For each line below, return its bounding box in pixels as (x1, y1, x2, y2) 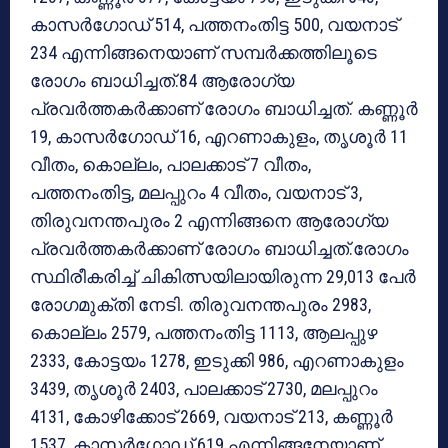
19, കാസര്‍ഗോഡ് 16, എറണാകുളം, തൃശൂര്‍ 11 (30, 126, 408, 148)
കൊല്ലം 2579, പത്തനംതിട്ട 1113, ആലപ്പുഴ (30, 322, 378, 344)
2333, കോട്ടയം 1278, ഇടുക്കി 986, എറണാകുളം (30, 350, 404, 372)
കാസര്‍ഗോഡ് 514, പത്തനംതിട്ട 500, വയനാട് (30, 14, 398, 36)
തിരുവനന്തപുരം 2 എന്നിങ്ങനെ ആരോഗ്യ (30, 210, 388, 232)
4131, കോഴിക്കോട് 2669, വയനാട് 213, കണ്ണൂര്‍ (30, 406, 393, 428)
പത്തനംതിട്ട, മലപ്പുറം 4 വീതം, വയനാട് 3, (30, 182, 362, 204)
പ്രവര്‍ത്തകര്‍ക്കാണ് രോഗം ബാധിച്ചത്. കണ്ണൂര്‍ (30, 98, 418, 120)
